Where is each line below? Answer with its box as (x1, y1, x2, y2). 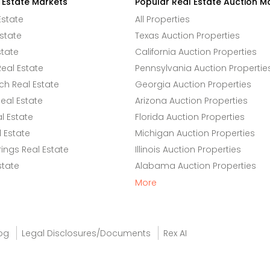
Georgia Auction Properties (135, 78, 251, 90)
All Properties (135, 13, 190, 25)
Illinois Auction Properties (135, 143, 241, 155)
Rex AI (163, 227, 187, 239)
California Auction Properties (135, 46, 257, 58)
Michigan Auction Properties (135, 127, 255, 139)
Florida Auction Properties (135, 111, 245, 123)
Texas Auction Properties (135, 30, 240, 42)
